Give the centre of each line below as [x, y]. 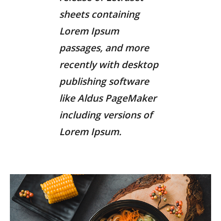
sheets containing [99, 14]
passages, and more [104, 48]
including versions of [106, 115]
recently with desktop [109, 65]
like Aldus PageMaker [108, 98]
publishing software [104, 81]
